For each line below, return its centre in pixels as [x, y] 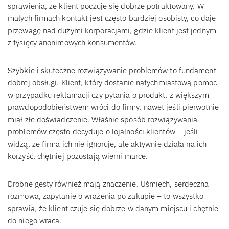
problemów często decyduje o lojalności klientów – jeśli [103, 131]
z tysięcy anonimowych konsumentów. [73, 42]
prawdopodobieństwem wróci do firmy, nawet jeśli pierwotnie [113, 107]
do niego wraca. [35, 220]
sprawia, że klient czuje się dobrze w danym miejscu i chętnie [113, 208]
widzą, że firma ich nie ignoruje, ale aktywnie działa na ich [107, 144]
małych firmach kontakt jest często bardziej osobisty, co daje [112, 18]
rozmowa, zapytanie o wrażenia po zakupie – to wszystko [106, 196]
